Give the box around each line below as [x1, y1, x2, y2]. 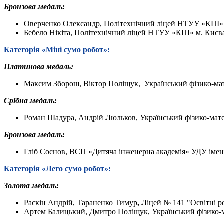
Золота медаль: [4, 181, 59, 190]
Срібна [4, 96, 28, 105]
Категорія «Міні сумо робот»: [4, 45, 110, 54]
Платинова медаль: [4, 62, 73, 71]
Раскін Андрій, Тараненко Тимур [24, 198, 137, 207]
